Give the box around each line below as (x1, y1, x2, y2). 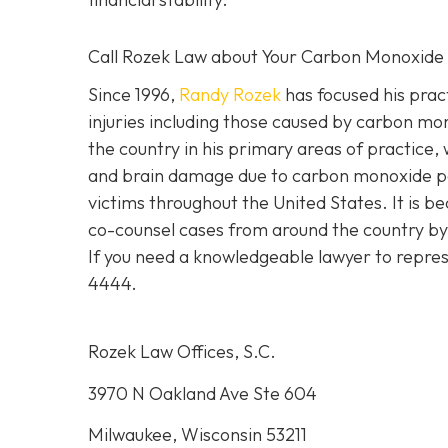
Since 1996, (88, 83, 179, 107)
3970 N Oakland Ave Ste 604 (88, 381, 317, 405)
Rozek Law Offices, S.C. (88, 340, 276, 364)
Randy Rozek (179, 83, 281, 107)
